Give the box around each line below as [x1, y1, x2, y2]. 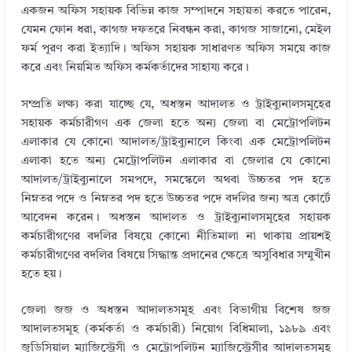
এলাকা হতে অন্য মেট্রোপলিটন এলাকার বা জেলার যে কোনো [20, 155, 332, 167]
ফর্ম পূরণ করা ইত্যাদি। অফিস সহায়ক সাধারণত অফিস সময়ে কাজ [20, 43, 332, 55]
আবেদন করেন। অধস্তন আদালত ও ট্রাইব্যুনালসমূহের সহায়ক [20, 211, 332, 224]
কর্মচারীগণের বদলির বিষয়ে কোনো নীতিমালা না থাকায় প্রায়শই [20, 230, 332, 243]
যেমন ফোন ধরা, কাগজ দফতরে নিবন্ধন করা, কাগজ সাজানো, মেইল [20, 24, 332, 36]
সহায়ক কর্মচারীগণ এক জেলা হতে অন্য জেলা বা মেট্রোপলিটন [20, 117, 332, 130]
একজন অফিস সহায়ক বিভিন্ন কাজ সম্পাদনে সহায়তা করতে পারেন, [20, 5, 332, 17]
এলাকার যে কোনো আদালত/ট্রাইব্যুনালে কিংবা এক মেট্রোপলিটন [20, 136, 332, 148]
